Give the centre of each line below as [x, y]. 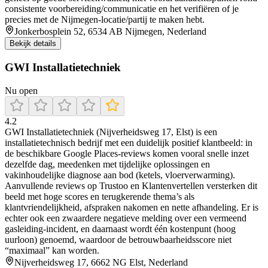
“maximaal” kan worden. [52, 250]
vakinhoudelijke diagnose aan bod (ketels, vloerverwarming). [120, 175]
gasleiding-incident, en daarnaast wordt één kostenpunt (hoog [120, 229]
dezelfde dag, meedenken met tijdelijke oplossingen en [107, 164]
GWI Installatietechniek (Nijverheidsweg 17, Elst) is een [111, 132]
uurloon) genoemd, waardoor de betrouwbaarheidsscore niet [118, 239]
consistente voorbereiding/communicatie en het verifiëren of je [122, 9]
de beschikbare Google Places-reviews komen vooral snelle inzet [127, 153]
